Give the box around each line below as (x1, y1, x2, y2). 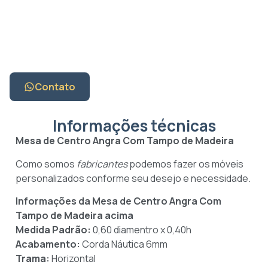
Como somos (16, 157, 77, 170)
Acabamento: (16, 237, 82, 251)
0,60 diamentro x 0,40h (91, 223, 191, 237)
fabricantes (77, 157, 127, 170)
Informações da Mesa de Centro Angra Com (16, 194, 221, 208)
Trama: (16, 252, 51, 266)
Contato (35, 80, 75, 94)
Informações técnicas (52, 115, 216, 137)
